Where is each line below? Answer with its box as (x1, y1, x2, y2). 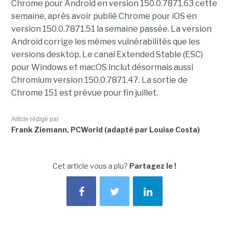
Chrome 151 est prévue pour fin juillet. (11, 88, 159, 98)
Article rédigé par (11, 116, 59, 123)
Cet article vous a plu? (53, 162, 129, 171)
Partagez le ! (129, 162, 176, 171)
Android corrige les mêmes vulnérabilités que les (11, 37, 200, 47)
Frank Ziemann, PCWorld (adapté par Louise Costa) (11, 125, 200, 134)
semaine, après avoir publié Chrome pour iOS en (11, 11, 197, 21)
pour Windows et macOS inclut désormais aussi (11, 62, 193, 73)
